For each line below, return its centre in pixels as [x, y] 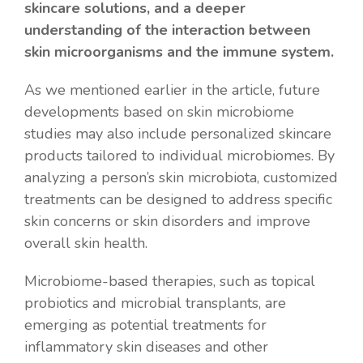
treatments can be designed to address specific [178, 199]
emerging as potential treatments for [145, 325]
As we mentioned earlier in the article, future [172, 90]
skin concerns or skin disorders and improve [167, 221]
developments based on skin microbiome [159, 111]
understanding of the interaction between [167, 30]
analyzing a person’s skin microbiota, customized [181, 177]
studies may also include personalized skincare [178, 133]
